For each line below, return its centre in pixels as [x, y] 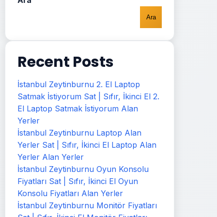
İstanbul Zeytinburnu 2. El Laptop [79, 84]
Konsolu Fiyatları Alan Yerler [70, 193]
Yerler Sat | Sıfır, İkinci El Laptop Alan [87, 145]
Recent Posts [66, 62]
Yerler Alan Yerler [51, 157]
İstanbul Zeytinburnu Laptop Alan [79, 133]
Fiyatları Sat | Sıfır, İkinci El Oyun [78, 181]
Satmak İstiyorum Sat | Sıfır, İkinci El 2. [88, 96]
